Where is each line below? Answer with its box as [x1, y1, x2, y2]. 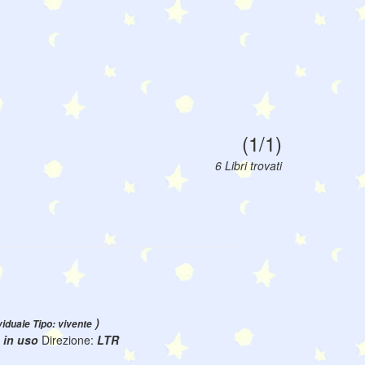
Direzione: [42, 332, 97, 349]
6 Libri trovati [215, 157, 282, 174]
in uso [3, 332, 42, 349]
